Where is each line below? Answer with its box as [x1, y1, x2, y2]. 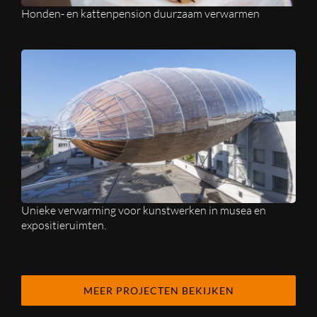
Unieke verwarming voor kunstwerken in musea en [21, 203, 266, 218]
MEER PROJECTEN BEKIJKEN [83, 284, 234, 297]
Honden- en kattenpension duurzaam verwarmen [21, 6, 260, 21]
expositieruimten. [21, 218, 106, 233]
